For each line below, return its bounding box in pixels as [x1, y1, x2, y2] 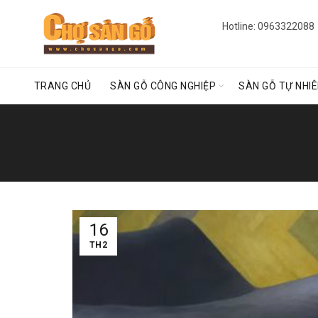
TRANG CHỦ [33, 80, 92, 92]
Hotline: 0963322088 [221, 21, 314, 32]
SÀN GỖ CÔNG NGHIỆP [110, 80, 216, 92]
